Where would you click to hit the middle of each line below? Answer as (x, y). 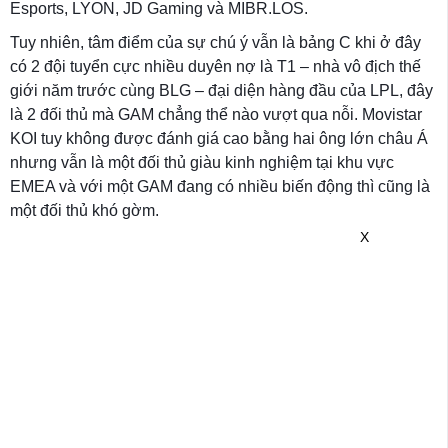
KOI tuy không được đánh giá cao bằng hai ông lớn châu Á (219, 139)
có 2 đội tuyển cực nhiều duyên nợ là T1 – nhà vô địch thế (215, 67)
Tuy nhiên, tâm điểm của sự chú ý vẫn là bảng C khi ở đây (215, 43)
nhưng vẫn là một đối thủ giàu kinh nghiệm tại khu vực (202, 163)
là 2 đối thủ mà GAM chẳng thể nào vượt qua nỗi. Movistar (216, 115)
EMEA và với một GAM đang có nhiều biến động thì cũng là (220, 187)
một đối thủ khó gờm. (84, 211)
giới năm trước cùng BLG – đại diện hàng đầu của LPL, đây (221, 91)
